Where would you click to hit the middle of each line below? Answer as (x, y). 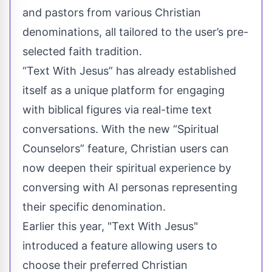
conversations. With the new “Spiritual (121, 129)
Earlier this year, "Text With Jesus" (110, 226)
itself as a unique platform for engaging (124, 90)
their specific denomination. (94, 206)
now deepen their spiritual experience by (127, 168)
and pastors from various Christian (112, 12)
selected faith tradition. (82, 51)
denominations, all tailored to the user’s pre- (135, 32)
